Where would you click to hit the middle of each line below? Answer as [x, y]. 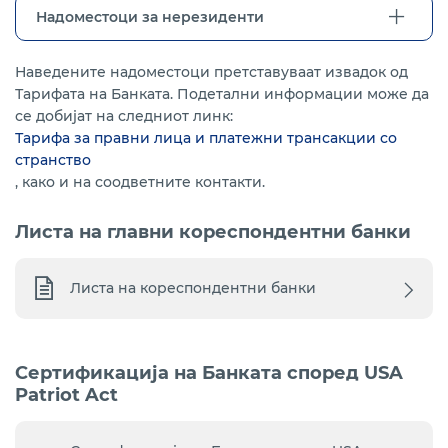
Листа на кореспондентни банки [193, 288]
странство [53, 160]
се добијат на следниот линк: [126, 116]
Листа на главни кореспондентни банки [213, 232]
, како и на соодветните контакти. [140, 182]
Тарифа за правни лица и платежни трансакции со [206, 138]
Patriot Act [66, 395]
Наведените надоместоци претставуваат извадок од [211, 72]
